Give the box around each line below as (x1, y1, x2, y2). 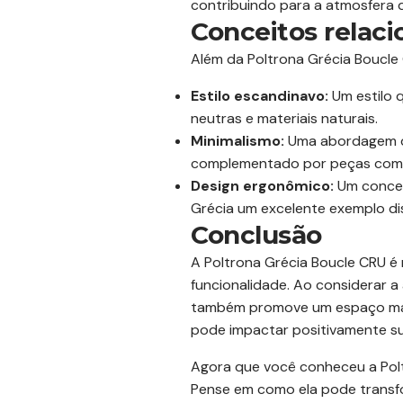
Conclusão (191, 219, 322, 250)
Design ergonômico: (191, 176, 334, 195)
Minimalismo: (191, 131, 284, 150)
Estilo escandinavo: (191, 86, 328, 105)
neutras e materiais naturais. (191, 109, 378, 128)
